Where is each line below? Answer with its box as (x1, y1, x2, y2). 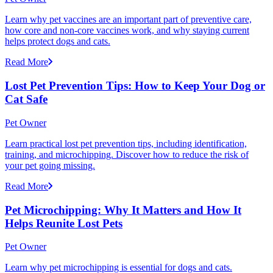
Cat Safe (5, 93, 48, 106)
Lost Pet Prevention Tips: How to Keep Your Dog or (5, 79, 265, 93)
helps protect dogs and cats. (5, 36, 110, 47)
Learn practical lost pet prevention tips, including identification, (5, 138, 247, 149)
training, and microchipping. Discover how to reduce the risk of (5, 149, 249, 160)
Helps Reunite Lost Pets (5, 216, 122, 230)
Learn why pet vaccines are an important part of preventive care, (5, 14, 252, 25)
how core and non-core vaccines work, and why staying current (5, 25, 249, 36)
